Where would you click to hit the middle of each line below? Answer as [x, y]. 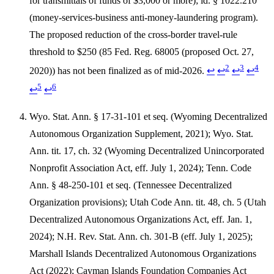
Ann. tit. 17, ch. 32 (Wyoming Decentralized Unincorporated [147, 151]
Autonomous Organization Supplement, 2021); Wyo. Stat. [141, 134]
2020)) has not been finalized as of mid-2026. [118, 70]
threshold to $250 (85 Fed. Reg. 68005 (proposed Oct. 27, [142, 51]
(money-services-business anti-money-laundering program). [144, 17]
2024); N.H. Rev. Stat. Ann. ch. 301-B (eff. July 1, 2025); [141, 237]
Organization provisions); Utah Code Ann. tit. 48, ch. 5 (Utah [148, 202]
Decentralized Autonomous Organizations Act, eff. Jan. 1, [141, 220]
